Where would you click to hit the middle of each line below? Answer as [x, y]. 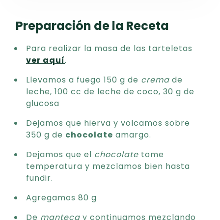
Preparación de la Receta [92, 26]
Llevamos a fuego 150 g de [83, 80]
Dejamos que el [60, 154]
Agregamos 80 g [61, 198]
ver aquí [45, 60]
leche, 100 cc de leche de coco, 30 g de [110, 92]
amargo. [132, 135]
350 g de [46, 135]
